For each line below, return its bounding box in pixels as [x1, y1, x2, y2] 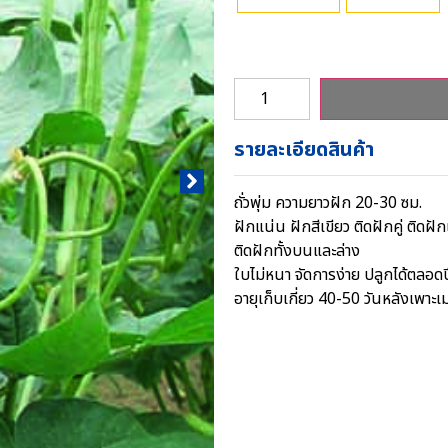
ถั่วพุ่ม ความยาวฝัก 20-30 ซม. [234, 190, 422, 215]
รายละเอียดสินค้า [234, 134, 374, 165]
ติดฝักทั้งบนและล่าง [234, 238, 360, 263]
